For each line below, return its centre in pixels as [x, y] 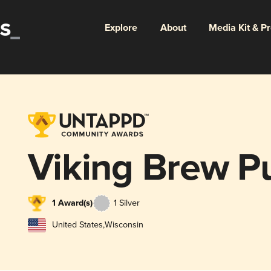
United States [77, 225]
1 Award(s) [72, 203]
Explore [121, 28]
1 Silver [126, 203]
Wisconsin [124, 225]
